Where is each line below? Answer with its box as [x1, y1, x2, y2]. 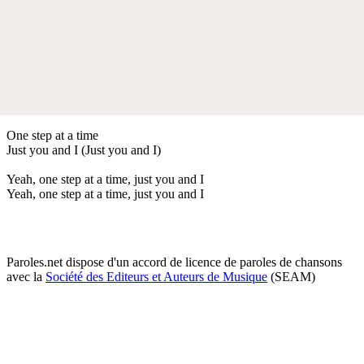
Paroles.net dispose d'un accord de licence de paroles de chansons [6, 254, 342, 269]
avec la [6, 269, 45, 284]
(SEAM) [267, 269, 315, 284]
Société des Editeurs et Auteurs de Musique [45, 269, 267, 284]
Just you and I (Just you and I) [6, 142, 161, 157]
